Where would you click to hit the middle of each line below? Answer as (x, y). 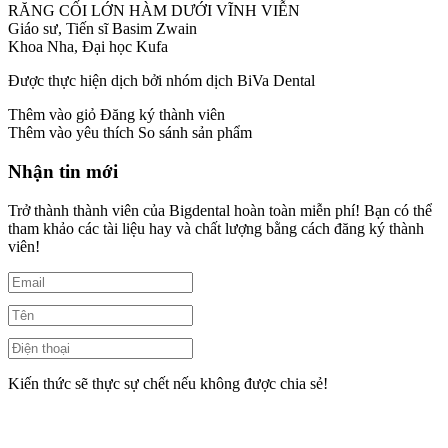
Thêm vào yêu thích (71, 133)
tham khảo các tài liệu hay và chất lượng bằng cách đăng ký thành (216, 228)
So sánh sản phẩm (195, 133)
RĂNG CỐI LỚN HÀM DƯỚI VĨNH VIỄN (154, 11)
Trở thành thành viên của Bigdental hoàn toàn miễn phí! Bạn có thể (220, 210)
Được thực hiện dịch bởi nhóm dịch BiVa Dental (161, 81)
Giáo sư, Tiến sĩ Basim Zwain (102, 29)
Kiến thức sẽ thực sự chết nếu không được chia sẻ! (168, 383)
